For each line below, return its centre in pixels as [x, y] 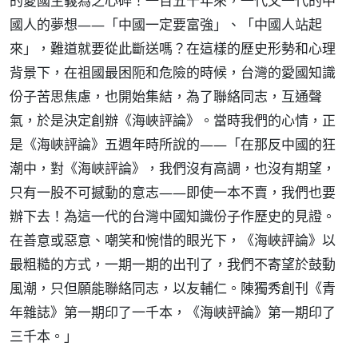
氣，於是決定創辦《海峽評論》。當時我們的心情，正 [173, 120]
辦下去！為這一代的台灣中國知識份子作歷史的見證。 [173, 216]
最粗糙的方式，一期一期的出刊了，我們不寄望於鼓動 [173, 264]
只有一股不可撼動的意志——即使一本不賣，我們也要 [173, 192]
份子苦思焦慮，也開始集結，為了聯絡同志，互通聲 [166, 96]
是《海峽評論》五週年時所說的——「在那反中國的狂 [173, 144]
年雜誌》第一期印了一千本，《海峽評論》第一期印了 [173, 312]
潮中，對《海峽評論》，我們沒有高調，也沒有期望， [173, 168]
